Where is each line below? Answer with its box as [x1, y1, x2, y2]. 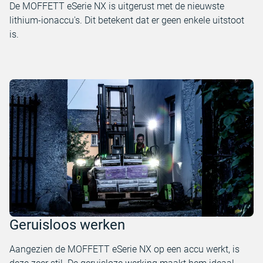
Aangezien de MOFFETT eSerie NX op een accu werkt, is [9, 244, 240, 255]
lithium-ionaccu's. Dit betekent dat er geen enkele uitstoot [9, 15, 244, 26]
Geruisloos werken [9, 217, 125, 233]
